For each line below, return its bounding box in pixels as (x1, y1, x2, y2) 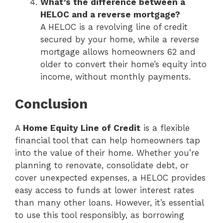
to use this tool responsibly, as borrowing (15, 210, 184, 220)
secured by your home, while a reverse (40, 34, 199, 45)
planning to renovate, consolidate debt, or (15, 160, 189, 170)
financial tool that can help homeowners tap (15, 135, 200, 145)
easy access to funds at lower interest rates (15, 185, 194, 195)
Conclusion (15, 96, 88, 112)
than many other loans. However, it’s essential (15, 197, 204, 208)
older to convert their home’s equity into (40, 59, 207, 70)
